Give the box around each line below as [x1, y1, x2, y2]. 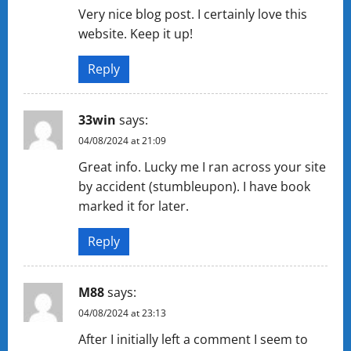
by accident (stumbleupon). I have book [78, 177, 310, 195]
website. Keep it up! [78, 24, 193, 42]
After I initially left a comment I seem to [78, 330, 308, 348]
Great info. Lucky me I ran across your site [78, 157, 326, 175]
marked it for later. [78, 197, 189, 215]
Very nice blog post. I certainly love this [78, 5, 307, 23]
